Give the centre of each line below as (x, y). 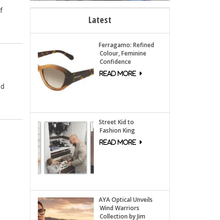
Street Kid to (116, 122)
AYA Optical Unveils (125, 200)
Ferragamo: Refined (126, 45)
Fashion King (117, 131)
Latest (100, 19)
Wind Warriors (119, 208)
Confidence (115, 61)
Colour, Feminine (123, 53)
